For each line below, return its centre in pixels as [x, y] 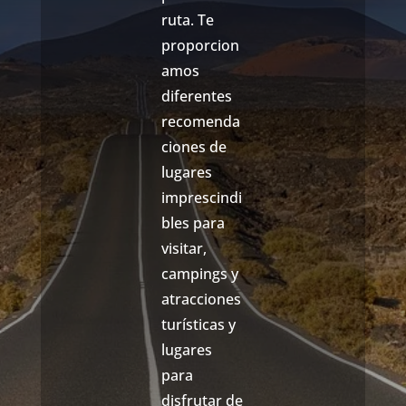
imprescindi [201, 197]
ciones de [193, 146]
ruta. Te [187, 19]
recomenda [200, 121]
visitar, [184, 248]
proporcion [200, 45]
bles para [193, 222]
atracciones [201, 299]
